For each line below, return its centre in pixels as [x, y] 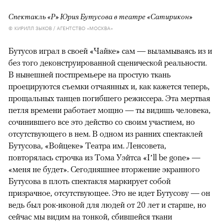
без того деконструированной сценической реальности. [108, 63]
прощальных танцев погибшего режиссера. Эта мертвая [109, 98]
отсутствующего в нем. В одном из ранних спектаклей [106, 134]
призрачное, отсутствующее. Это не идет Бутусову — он [109, 193]
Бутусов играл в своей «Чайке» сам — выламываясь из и [110, 51]
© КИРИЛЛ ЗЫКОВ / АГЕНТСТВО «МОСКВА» [61, 28]
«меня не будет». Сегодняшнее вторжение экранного [104, 169]
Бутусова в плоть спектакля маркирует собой [90, 181]
